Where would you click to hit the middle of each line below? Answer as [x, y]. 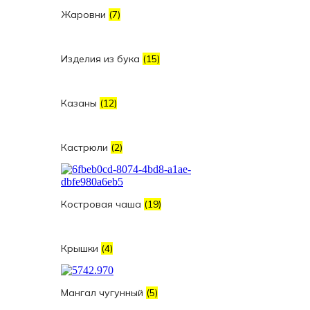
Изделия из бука [102, 59]
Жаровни [85, 15]
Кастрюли [86, 147]
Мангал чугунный [103, 293]
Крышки [81, 248]
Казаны [80, 103]
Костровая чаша [102, 204]
